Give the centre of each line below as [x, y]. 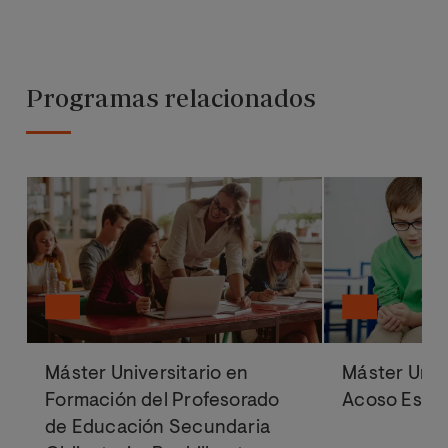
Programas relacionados [171, 97]
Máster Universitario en [147, 374]
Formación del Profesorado [162, 401]
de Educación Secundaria [158, 428]
